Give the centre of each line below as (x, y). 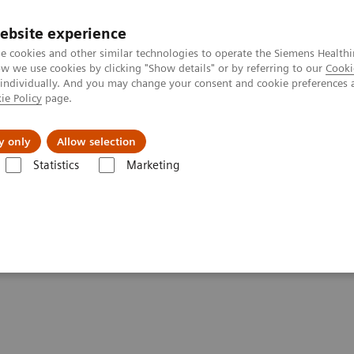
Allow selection (96, 141)
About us (33, 130)
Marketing (153, 165)
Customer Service (183, 181)
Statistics (56, 165)
